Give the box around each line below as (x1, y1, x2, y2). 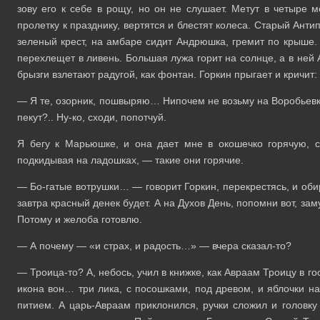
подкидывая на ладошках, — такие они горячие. (17, 154, 244, 166)
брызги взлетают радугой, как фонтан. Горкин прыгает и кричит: (17, 68, 317, 80)
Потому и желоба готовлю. (17, 213, 142, 225)
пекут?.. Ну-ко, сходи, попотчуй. (17, 111, 166, 123)
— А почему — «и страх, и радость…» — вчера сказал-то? (17, 239, 291, 251)
